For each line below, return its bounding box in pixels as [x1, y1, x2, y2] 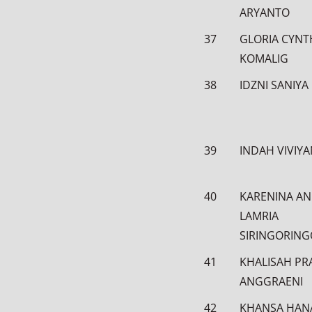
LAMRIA [240, 208, 279, 224]
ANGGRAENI [240, 274, 303, 289]
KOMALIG [240, 51, 288, 66]
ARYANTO [240, 5, 290, 20]
